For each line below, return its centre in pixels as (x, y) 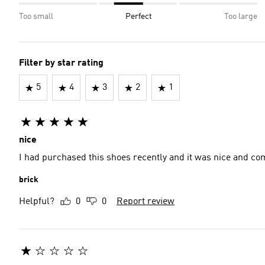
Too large (241, 17)
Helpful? (37, 202)
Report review (146, 202)
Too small (36, 17)
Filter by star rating (61, 63)
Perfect (139, 17)
